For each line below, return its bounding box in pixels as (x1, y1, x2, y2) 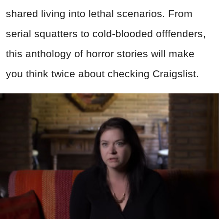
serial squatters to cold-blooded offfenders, (6, 28, 206, 40)
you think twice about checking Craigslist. (6, 68, 199, 80)
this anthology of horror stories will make (6, 48, 195, 60)
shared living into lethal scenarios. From (6, 8, 193, 20)
